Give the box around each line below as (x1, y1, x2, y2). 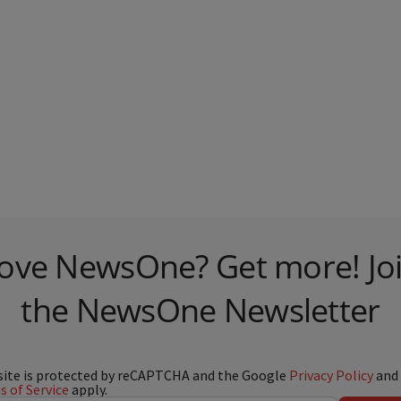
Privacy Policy (289, 366, 373, 384)
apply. (69, 380, 107, 398)
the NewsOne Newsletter (21, 288, 380, 332)
